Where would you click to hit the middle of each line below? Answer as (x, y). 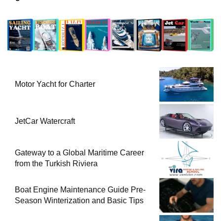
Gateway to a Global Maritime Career (79, 153)
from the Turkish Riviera (56, 164)
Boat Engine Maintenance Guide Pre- (80, 190)
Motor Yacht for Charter (55, 84)
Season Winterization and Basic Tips (79, 201)
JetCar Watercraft (45, 121)
